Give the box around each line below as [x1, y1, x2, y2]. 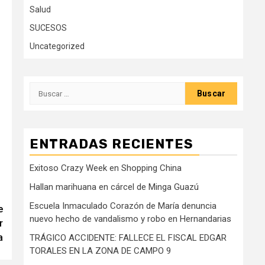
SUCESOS [30, 23, 67, 33]
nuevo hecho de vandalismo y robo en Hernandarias [30, 214, 231, 225]
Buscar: [29, 83, 63, 95]
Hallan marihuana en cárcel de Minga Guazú [30, 182, 199, 193]
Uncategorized [30, 41, 85, 51]
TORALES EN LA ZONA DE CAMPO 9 [30, 245, 171, 257]
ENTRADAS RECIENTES [30, 136, 193, 153]
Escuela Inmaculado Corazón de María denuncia [30, 201, 216, 212]
